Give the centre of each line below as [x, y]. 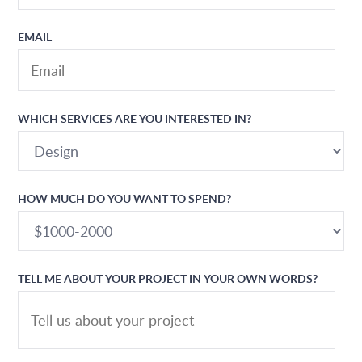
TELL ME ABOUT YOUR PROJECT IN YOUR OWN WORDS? [168, 278]
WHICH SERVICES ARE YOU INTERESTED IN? [135, 118]
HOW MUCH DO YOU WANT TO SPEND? [125, 198]
